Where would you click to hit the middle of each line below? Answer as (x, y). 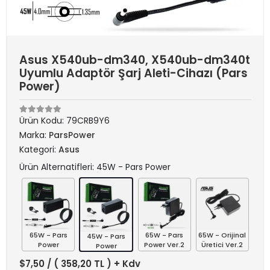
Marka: (34, 135)
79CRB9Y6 (88, 121)
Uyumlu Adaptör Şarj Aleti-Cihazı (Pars (133, 73)
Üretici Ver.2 (222, 245)
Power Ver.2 (165, 245)
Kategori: (39, 149)
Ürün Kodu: (43, 121)
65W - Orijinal (222, 235)
